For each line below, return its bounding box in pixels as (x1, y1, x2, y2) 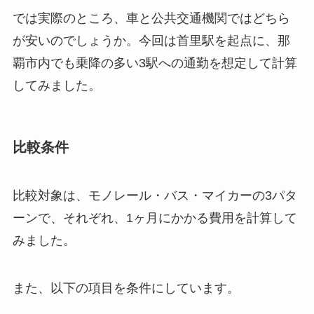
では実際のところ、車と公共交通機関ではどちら (12, 11, 290, 25)
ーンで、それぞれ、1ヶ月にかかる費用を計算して (12, 211, 297, 226)
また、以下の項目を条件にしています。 (12, 280, 240, 295)
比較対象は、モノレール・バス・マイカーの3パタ (12, 189, 297, 203)
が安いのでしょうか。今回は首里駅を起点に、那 (12, 33, 290, 48)
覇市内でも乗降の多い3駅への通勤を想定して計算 (12, 55, 297, 70)
